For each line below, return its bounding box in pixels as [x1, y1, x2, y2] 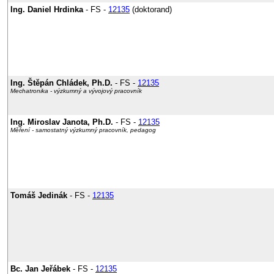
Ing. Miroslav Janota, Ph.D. [10, 117, 113, 127]
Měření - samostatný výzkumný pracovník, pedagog [10, 127, 156, 133]
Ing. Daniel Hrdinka [10, 5, 83, 14]
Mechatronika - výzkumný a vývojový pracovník [10, 87, 142, 94]
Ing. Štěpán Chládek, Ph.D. [10, 78, 113, 87]
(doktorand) [130, 5, 172, 14]
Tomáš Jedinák [10, 191, 67, 200]
